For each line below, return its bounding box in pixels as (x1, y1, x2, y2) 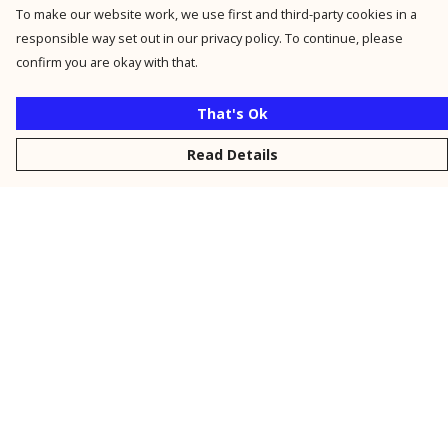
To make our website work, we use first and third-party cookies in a (16, 5, 417, 23)
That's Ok (196, 104, 268, 123)
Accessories (16, 420, 103, 442)
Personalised (16, 388, 113, 410)
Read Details (186, 145, 278, 164)
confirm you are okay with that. (16, 53, 198, 71)
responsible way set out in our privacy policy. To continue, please (16, 29, 403, 47)
